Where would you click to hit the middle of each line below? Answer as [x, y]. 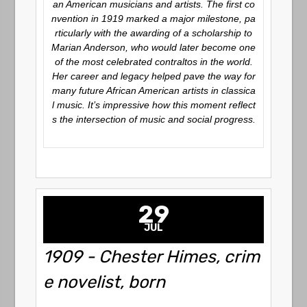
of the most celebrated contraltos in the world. [153, 62]
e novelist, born [105, 282]
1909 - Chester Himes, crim [152, 256]
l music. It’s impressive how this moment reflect [153, 105]
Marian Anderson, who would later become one [153, 47]
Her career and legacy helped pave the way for [153, 76]
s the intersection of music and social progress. [153, 119]
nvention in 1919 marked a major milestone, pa [153, 19]
